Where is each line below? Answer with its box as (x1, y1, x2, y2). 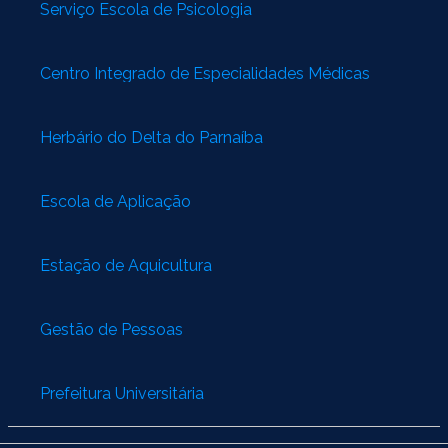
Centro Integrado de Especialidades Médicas (40, 63, 370, 83)
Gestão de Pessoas (40, 319, 183, 339)
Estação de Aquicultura (40, 255, 212, 275)
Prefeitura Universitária (40, 383, 204, 403)
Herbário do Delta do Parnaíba (40, 127, 263, 147)
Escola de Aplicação (40, 191, 191, 211)
